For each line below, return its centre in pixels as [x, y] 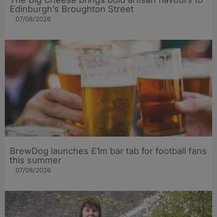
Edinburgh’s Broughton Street [72, 9]
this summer [36, 160]
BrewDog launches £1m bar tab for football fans [108, 151]
